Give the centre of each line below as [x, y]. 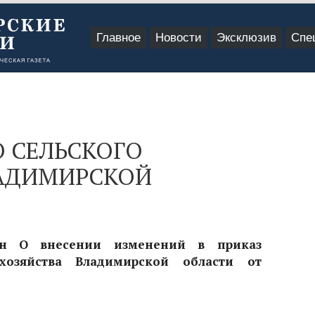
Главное [118, 38]
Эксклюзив [246, 38]
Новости [179, 38]
